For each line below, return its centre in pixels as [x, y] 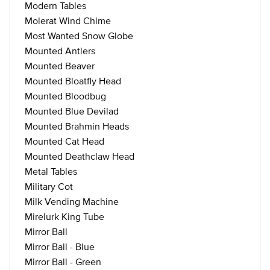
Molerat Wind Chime [68, 20]
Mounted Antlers [60, 51]
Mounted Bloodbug [65, 96]
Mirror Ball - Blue [60, 246]
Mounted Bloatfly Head [73, 81]
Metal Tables [51, 171]
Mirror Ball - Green [63, 262]
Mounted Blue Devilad [72, 111]
